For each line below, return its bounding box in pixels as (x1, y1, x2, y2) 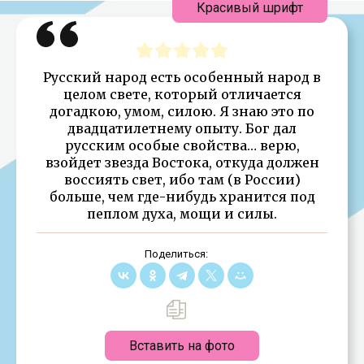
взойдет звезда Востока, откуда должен (45, 154, 319, 171)
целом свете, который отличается (63, 85, 301, 102)
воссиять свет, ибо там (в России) (63, 171, 301, 188)
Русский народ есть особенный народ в (43, 68, 321, 85)
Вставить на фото (129, 337, 235, 353)
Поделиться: (144, 247, 208, 260)
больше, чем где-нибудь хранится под (49, 188, 315, 205)
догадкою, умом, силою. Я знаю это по (50, 102, 314, 119)
